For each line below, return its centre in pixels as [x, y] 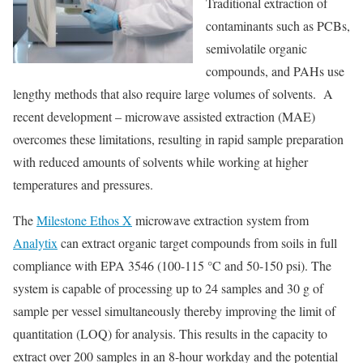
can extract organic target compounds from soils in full [197, 243]
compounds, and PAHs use [275, 71]
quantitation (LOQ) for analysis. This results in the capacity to [170, 333]
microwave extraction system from [220, 220]
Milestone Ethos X [84, 220]
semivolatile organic [256, 48]
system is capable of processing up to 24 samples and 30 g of [168, 288]
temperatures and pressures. [83, 184]
